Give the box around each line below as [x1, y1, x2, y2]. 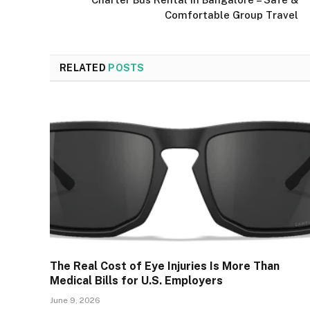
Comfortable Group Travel [165, 9, 298, 21]
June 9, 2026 [50, 295, 100, 305]
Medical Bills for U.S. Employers [50, 273, 223, 287]
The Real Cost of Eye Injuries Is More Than [50, 259, 280, 273]
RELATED [60, 62, 109, 74]
